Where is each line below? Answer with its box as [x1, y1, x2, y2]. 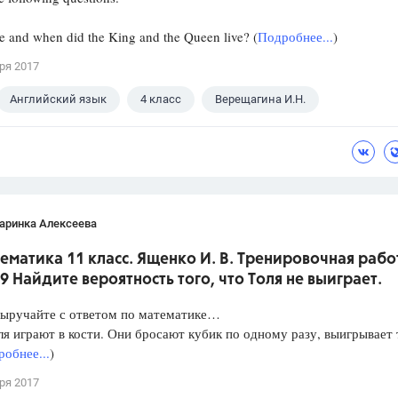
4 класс [140, 92, 181, 107]
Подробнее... [258, 28, 333, 46]
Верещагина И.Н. [215, 92, 306, 107]
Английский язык [10, 92, 107, 107]
